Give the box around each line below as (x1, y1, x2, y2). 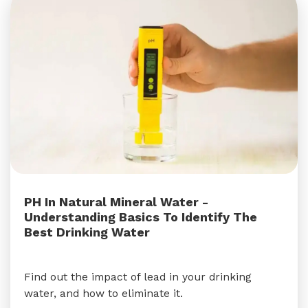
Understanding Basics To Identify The (24, 210, 257, 224)
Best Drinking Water (24, 225, 150, 239)
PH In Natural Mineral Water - (24, 195, 208, 209)
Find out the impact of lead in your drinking (24, 270, 252, 283)
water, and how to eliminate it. (24, 287, 183, 300)
